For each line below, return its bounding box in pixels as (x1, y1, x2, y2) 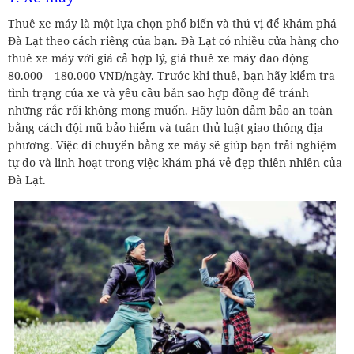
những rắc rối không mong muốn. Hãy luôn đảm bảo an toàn (8, 102, 333, 118)
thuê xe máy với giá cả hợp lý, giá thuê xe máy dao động (8, 50, 309, 66)
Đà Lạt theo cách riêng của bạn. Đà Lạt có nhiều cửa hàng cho (8, 32, 339, 48)
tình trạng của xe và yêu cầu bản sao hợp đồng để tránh (8, 85, 309, 100)
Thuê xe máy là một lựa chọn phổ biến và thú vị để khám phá (8, 15, 337, 31)
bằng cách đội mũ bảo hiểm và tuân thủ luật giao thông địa (8, 119, 323, 135)
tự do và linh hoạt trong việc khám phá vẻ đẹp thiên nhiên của (8, 154, 342, 170)
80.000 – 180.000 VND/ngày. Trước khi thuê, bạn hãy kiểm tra (8, 67, 335, 83)
